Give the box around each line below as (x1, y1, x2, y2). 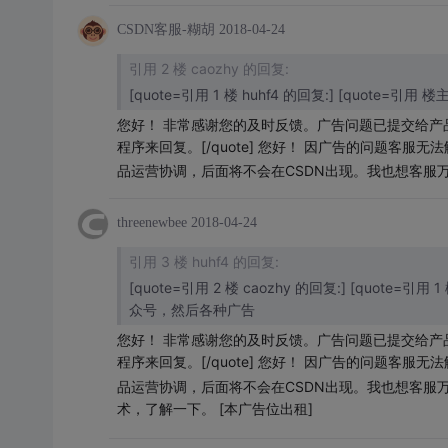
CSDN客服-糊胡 (116, 22, 215, 38)
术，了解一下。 (116, 399, 215, 417)
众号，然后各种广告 (128, 301, 255, 319)
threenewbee (116, 215, 187, 231)
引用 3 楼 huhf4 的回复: (128, 253, 279, 271)
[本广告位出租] (214, 399, 313, 417)
